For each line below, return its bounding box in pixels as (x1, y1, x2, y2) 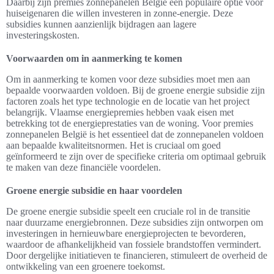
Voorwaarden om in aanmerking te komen (6, 53, 182, 64)
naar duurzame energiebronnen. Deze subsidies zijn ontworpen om (6, 217, 263, 228)
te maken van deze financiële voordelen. (6, 162, 161, 173)
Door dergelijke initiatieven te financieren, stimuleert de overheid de (6, 250, 267, 261)
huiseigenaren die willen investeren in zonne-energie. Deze (6, 8, 233, 19)
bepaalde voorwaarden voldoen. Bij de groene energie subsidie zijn (6, 85, 265, 96)
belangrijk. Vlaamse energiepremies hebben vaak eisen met (6, 107, 234, 118)
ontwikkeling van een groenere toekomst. (6, 261, 165, 272)
